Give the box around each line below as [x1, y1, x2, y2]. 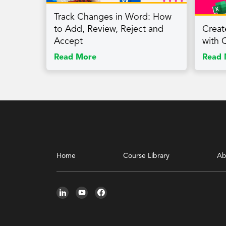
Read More [54, 53, 96, 62]
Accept [54, 36, 83, 46]
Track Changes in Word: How [54, 12, 172, 22]
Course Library [123, 152, 169, 159]
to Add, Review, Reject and [54, 24, 163, 34]
